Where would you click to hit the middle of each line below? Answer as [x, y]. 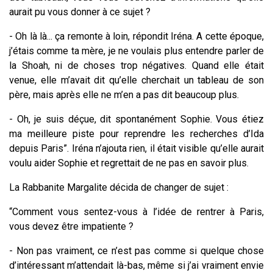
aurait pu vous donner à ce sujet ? [80, 12]
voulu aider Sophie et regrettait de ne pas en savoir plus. [130, 163]
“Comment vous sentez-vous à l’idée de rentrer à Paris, [136, 212]
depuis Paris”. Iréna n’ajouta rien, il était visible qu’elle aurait [136, 149]
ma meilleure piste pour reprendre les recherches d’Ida [136, 134]
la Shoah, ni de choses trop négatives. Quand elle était [136, 66]
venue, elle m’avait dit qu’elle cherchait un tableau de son [136, 80]
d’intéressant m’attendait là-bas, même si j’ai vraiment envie [136, 266]
